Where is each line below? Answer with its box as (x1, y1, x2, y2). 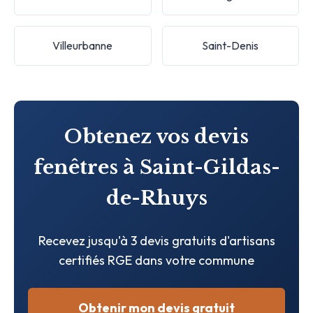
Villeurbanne (52, 38, 113, 52)
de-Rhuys (105, 185, 208, 210)
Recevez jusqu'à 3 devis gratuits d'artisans (38, 232, 275, 249)
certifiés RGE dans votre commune (59, 252, 254, 268)
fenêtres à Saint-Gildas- (33, 154, 280, 180)
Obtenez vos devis (64, 124, 249, 149)
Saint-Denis (202, 38, 259, 52)
